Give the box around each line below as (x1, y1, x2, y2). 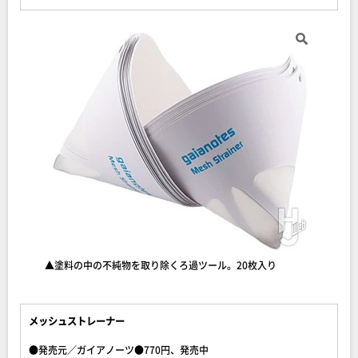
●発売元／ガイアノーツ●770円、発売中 (29, 343, 209, 356)
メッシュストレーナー (29, 314, 125, 328)
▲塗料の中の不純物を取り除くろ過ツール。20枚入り (45, 258, 276, 272)
